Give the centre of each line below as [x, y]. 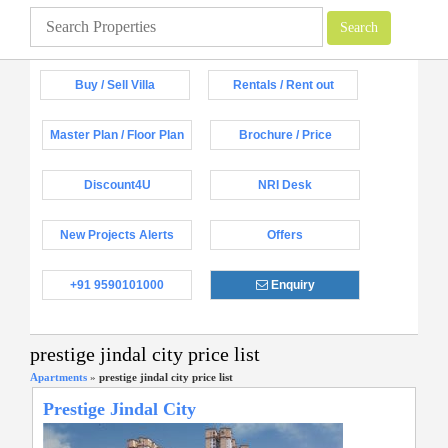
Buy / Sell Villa [115, 85]
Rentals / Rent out [283, 85]
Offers [285, 235]
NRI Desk [285, 185]
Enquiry [291, 285]
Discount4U [117, 185]
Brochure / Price [285, 135]
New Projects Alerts [117, 235]
